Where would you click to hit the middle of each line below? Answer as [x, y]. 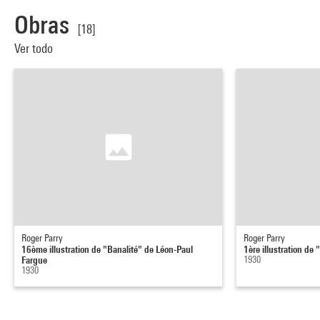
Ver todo [35, 48]
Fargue [34, 259]
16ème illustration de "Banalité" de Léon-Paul [107, 249]
